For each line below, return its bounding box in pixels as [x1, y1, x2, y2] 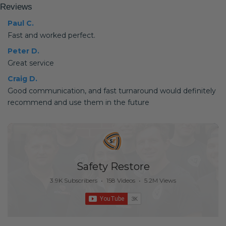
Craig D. [8, 74, 37, 83]
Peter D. [8, 46, 39, 55]
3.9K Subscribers [50, 177, 97, 184]
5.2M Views [144, 177, 176, 184]
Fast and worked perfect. [8, 31, 95, 40]
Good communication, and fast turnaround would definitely [8, 86, 216, 95]
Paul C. [8, 19, 34, 28]
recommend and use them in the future [8, 98, 149, 107]
